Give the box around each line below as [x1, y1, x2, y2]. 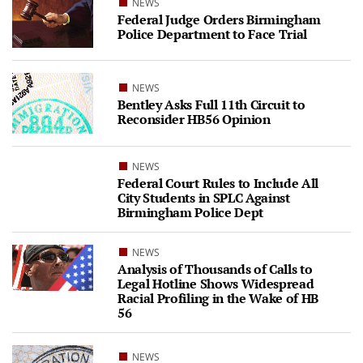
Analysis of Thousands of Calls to [117, 260, 313, 279]
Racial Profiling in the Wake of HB [117, 289, 319, 308]
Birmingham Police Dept [117, 203, 263, 222]
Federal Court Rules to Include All [117, 174, 319, 193]
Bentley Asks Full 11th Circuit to [117, 96, 305, 114]
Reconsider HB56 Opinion [117, 110, 271, 129]
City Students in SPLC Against [117, 189, 290, 207]
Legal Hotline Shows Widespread [117, 275, 314, 293]
